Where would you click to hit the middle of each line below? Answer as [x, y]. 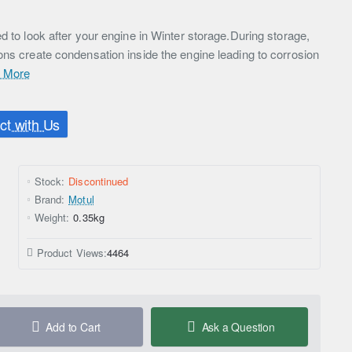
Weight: [52, 218]
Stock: [49, 181]
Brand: [49, 200]
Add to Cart [73, 327]
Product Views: [72, 253]
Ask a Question [238, 327]
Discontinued [99, 181]
